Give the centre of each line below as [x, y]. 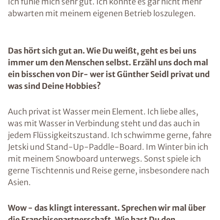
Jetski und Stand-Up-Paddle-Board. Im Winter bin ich [108, 147]
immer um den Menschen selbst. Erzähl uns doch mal [108, 62]
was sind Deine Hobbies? [55, 86]
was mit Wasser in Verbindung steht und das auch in [104, 123]
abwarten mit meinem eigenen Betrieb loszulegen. [110, 13]
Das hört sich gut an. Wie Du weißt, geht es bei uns [102, 51]
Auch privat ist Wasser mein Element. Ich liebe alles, [103, 111]
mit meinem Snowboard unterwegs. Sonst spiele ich [104, 159]
